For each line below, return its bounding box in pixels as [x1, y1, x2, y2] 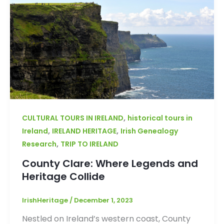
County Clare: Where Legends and [21, 156, 198, 170]
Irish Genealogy [120, 125, 178, 136]
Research [21, 138, 56, 149]
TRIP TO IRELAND [60, 138, 118, 149]
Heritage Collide [21, 169, 105, 183]
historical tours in [127, 112, 192, 123]
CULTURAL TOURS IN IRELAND [21, 112, 123, 123]
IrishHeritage [21, 195, 69, 205]
